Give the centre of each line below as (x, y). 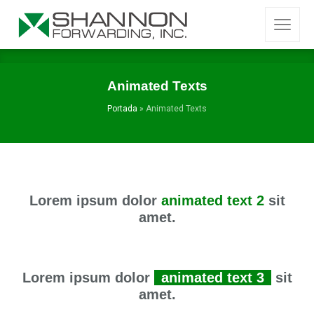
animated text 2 (212, 200)
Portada (122, 109)
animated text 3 (212, 278)
